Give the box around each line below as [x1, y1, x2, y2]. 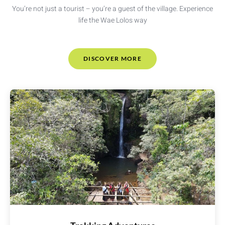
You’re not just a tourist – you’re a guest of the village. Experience [12, 3, 213, 14]
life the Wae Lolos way [78, 15, 147, 26]
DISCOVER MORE [83, 55, 142, 63]
